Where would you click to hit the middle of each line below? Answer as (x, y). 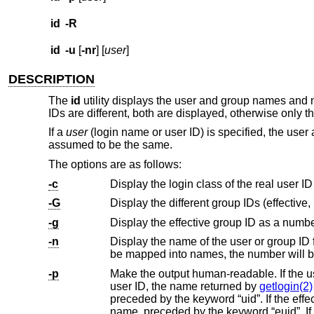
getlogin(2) (286, 286)
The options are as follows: (115, 164)
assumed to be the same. (110, 145)
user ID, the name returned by (197, 286)
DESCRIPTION (52, 80)
